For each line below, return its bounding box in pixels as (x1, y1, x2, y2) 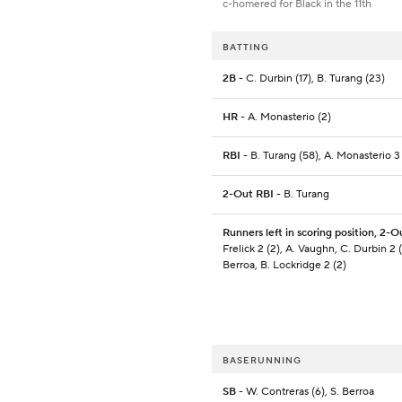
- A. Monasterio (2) (238, 110, 331, 125)
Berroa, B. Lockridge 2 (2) (223, 258, 346, 273)
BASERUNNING (223, 354, 301, 367)
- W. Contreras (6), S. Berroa (236, 385, 374, 399)
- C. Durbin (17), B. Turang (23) (236, 72, 385, 86)
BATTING (223, 41, 269, 54)
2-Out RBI (223, 188, 274, 202)
